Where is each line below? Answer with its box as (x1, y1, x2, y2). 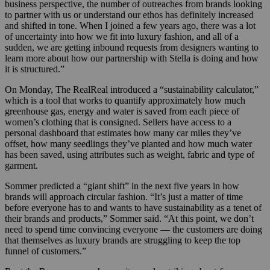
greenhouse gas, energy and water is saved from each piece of (5, 105, 239, 116)
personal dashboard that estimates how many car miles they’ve (5, 127, 241, 138)
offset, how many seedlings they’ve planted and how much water (5, 138, 252, 149)
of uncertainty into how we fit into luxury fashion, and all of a (5, 31, 239, 42)
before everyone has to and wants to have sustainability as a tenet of (5, 202, 262, 213)
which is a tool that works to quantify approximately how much (5, 95, 245, 105)
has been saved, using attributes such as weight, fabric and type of (5, 149, 254, 160)
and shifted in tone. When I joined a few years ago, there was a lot (5, 20, 256, 31)
